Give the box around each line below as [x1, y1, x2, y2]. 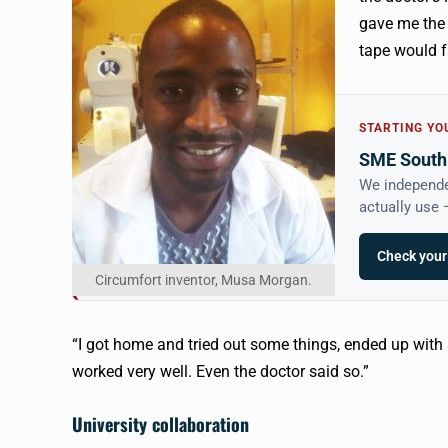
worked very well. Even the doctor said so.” [72, 362, 369, 381]
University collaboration [72, 411, 249, 437]
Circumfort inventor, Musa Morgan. [95, 272, 312, 288]
